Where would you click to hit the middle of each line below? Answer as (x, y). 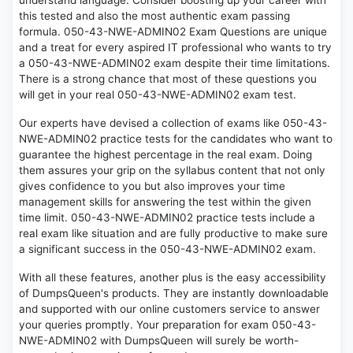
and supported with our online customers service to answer (169, 309)
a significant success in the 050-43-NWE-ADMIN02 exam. (167, 249)
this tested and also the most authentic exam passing (154, 16)
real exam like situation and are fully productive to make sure (173, 234)
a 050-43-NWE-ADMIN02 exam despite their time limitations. (175, 63)
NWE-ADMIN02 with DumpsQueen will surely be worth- (159, 341)
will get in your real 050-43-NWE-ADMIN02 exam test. (158, 95)
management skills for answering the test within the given (165, 202)
